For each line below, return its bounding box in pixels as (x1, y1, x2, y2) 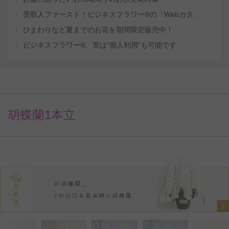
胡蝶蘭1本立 (8, 108, 76, 122)
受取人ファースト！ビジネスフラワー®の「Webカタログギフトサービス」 (193, 10, 200, 18)
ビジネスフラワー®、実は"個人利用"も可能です (23, 41, 176, 49)
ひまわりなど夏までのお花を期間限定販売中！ (23, 26, 173, 34)
